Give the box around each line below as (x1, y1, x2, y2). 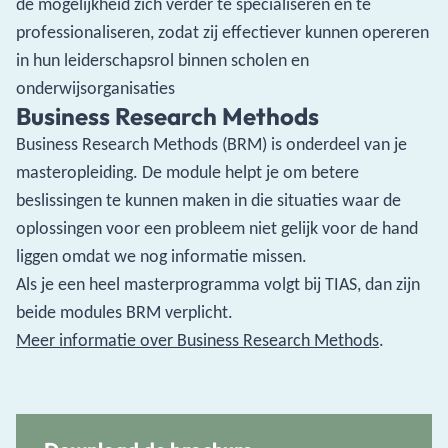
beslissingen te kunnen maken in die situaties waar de (16, 189, 401, 211)
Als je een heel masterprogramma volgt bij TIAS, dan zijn (16, 273, 420, 295)
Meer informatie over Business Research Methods (16, 329, 379, 351)
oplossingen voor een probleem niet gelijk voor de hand (16, 217, 418, 239)
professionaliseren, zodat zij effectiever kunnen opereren (16, 21, 429, 43)
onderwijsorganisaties (16, 77, 175, 99)
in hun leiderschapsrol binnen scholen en (16, 49, 309, 71)
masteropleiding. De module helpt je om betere (16, 161, 359, 183)
